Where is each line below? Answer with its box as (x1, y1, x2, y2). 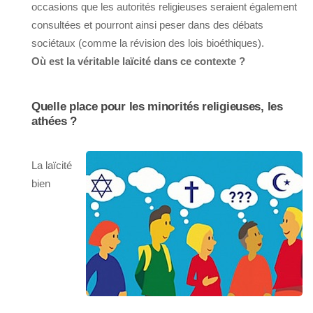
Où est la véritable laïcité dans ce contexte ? (31, 55, 245, 68)
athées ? (31, 115, 77, 129)
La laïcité (31, 159, 72, 172)
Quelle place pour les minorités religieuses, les (31, 100, 283, 114)
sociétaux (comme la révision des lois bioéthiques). (31, 37, 264, 50)
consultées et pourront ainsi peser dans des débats (31, 19, 263, 31)
